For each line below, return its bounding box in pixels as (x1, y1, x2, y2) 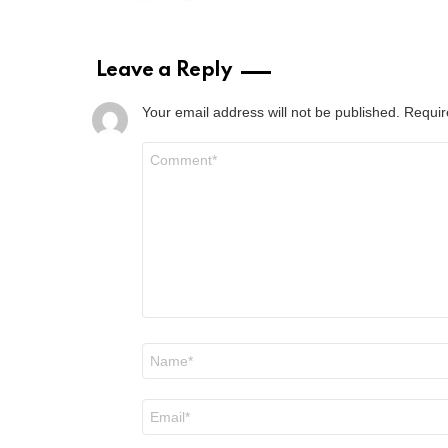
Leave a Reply (96, 60, 231, 81)
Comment (142, 142, 207, 156)
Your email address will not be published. (142, 103, 400, 120)
